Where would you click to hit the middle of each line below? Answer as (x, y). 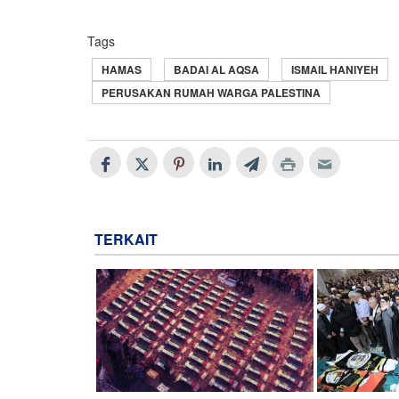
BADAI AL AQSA (216, 70)
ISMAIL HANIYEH (335, 70)
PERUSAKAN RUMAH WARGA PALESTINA (211, 93)
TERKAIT (126, 240)
